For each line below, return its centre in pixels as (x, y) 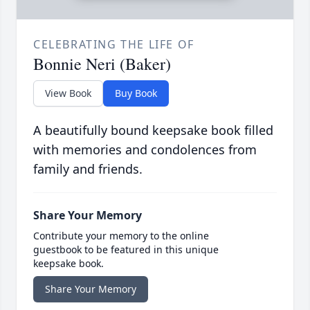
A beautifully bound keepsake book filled (153, 130)
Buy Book (136, 93)
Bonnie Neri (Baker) (102, 64)
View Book (68, 93)
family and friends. (88, 169)
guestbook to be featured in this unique (126, 250)
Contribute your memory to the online (121, 236)
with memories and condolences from (145, 150)
